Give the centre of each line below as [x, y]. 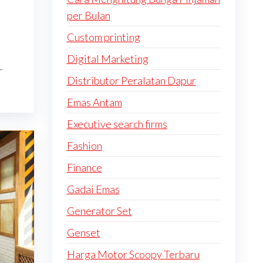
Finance [84, 167]
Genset [83, 232]
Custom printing [103, 37]
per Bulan [88, 15]
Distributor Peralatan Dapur [131, 80]
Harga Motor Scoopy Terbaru [133, 254]
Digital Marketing [107, 59]
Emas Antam [94, 102]
